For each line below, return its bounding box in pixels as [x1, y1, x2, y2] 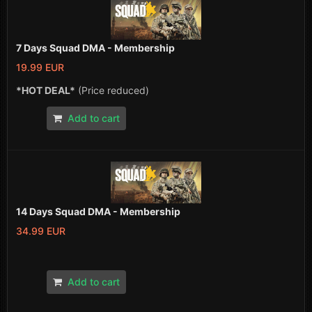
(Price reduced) [75, 84, 149, 96]
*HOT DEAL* [16, 84, 75, 96]
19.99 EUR [16, 61, 64, 73]
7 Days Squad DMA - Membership [16, 41, 175, 54]
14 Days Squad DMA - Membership [16, 205, 180, 218]
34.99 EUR [16, 225, 65, 237]
